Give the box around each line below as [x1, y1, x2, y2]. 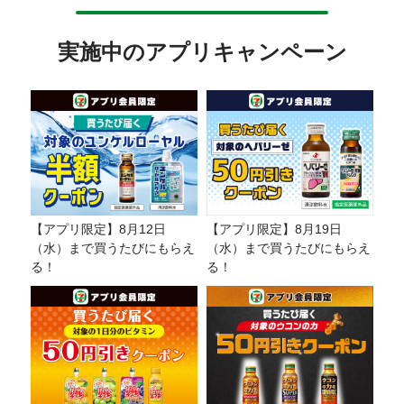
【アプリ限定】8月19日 [207, 222, 342, 237]
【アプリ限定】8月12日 [31, 222, 166, 237]
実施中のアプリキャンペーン [57, 40, 347, 65]
